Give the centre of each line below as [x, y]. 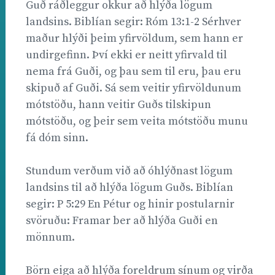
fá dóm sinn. [57, 137]
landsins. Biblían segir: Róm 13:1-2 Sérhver [134, 21]
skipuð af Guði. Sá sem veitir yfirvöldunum [134, 88]
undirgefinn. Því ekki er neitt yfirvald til [126, 55]
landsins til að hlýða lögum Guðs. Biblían [130, 187]
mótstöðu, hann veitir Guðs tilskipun [118, 104]
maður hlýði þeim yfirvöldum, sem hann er [134, 38]
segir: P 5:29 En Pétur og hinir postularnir [130, 204]
